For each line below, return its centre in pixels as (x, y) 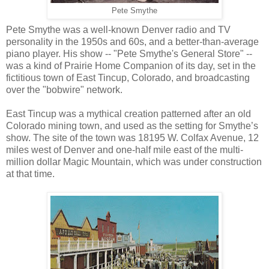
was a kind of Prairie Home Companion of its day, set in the (131, 66)
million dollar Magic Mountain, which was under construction (134, 162)
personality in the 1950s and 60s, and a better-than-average (132, 42)
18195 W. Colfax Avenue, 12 (198, 138)
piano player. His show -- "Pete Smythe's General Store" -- (129, 54)
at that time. (32, 174)
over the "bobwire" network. (64, 90)
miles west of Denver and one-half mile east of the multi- (125, 150)
